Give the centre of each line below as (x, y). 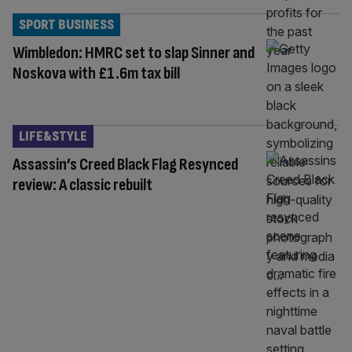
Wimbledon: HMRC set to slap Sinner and (134, 53)
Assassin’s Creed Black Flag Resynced (125, 164)
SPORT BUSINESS (66, 24)
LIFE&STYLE (53, 136)
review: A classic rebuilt (82, 185)
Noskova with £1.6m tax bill (96, 73)
